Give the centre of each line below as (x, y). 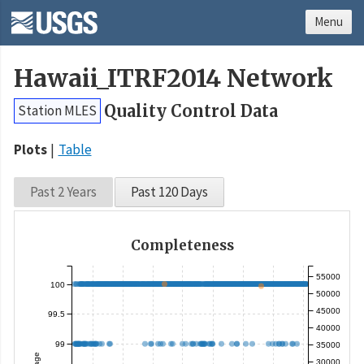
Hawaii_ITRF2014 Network (173, 79)
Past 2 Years (63, 192)
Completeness (182, 246)
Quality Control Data (191, 111)
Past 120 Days (169, 192)
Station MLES (57, 111)
